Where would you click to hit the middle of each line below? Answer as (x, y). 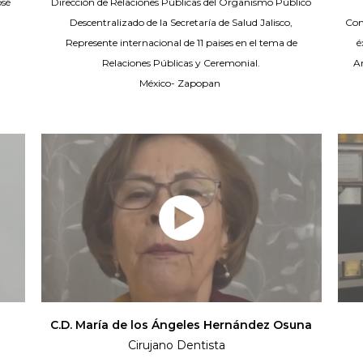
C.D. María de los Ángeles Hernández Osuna (181, 325)
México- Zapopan (181, 83)
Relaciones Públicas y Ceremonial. (181, 63)
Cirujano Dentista (181, 346)
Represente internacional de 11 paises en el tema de (181, 43)
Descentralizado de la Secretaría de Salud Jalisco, (181, 23)
